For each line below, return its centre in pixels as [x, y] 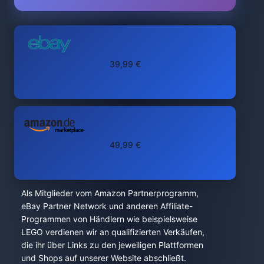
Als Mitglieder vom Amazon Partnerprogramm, [110, 193]
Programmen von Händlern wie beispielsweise [109, 219]
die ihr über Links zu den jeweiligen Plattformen [112, 245]
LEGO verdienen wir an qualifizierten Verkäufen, [113, 232]
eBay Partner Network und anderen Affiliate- [107, 206]
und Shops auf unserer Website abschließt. [104, 258]
